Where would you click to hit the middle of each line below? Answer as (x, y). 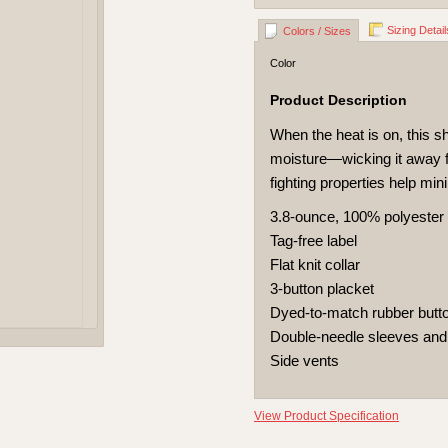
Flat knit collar (315, 265)
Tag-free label (313, 241)
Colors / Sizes (317, 31)
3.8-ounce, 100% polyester (357, 217)
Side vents (304, 361)
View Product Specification (326, 416)
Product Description (338, 100)
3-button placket (322, 289)
